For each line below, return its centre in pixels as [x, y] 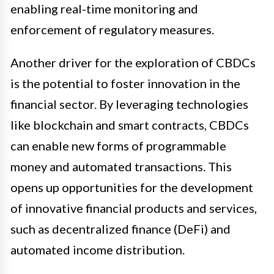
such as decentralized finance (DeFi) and [120, 229]
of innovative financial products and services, [134, 208]
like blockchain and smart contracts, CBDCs [130, 125]
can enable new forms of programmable [118, 146]
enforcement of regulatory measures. [112, 30]
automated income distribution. [98, 250]
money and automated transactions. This [121, 167]
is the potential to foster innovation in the [125, 83]
